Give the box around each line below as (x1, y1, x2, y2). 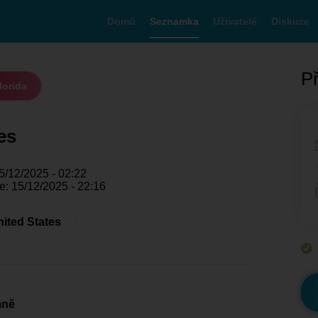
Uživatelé (213, 16, 257, 27)
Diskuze (271, 16, 309, 27)
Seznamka (150, 16, 199, 27)
